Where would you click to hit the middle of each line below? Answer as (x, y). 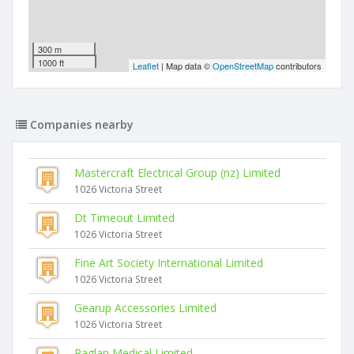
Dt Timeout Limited (124, 218)
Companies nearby (80, 124)
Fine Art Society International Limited (169, 263)
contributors (298, 66)
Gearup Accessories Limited (145, 308)
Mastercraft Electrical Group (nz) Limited (177, 173)
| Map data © (186, 66)
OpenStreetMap (243, 66)
